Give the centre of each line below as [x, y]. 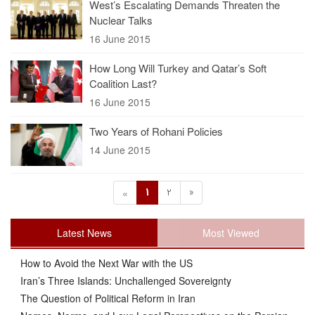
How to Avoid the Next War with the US [105, 263]
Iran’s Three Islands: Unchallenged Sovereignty [124, 281]
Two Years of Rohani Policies [156, 131]
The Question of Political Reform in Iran [107, 298]
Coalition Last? [123, 83]
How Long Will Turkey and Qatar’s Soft [178, 68]
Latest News [84, 233]
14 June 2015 [120, 150]
